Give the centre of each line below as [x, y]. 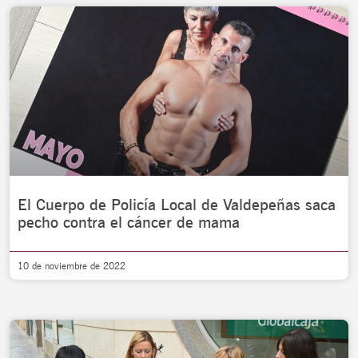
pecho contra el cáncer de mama [129, 222]
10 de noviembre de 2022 [72, 266]
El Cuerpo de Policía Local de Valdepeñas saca [177, 205]
